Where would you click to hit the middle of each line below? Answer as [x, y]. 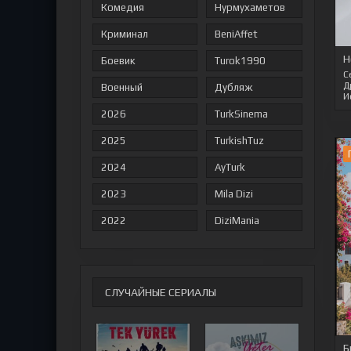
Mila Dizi [233, 194]
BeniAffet [236, 34]
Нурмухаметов [250, 7]
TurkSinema [241, 114]
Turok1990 [240, 61]
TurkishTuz [239, 141]
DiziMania [237, 221]
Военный [122, 87]
